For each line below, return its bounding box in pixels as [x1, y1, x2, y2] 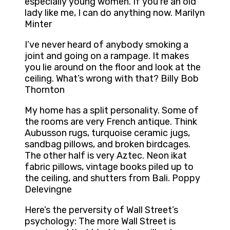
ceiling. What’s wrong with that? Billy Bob [25, 73, 199, 85]
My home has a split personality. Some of [25, 105, 199, 117]
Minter [25, 18, 52, 30]
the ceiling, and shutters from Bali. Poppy [25, 172, 200, 184]
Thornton [25, 84, 65, 96]
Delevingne [25, 184, 72, 196]
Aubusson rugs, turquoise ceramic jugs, [25, 127, 190, 139]
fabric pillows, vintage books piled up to [25, 161, 194, 173]
